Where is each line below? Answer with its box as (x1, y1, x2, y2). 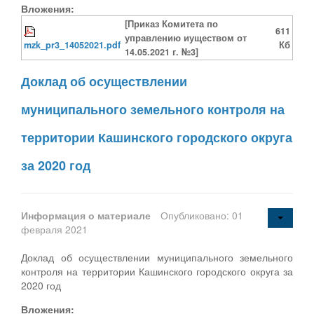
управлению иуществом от (125, 31, 247, 44)
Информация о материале (21, 207, 153, 222)
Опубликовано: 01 (161, 207, 243, 222)
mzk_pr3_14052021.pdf (24, 38, 121, 51)
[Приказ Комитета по (125, 17, 218, 30)
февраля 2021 (21, 221, 88, 236)
